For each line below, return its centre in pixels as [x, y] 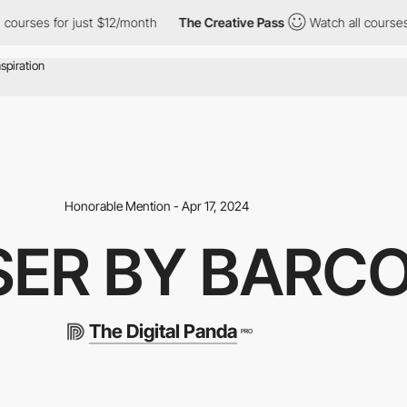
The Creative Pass [182, 22]
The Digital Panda [163, 331]
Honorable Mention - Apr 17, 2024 [156, 205]
